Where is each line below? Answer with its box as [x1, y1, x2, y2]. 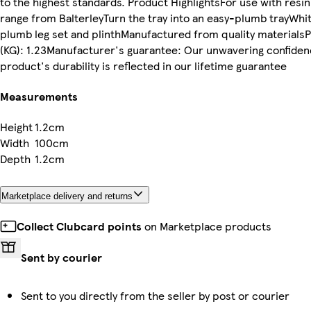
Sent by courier [21, 249, 102, 266]
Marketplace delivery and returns [1, 191, 133, 202]
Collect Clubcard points [17, 218, 142, 235]
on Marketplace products [142, 218, 271, 235]
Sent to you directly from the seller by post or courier [21, 287, 289, 304]
